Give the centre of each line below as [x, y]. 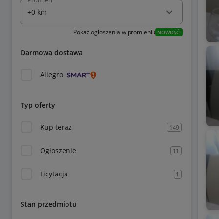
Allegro [52, 75]
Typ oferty [38, 105]
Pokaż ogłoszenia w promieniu [114, 32]
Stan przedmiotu [49, 204]
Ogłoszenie [58, 150]
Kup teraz [56, 127]
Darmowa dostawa [52, 53]
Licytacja [54, 174]
